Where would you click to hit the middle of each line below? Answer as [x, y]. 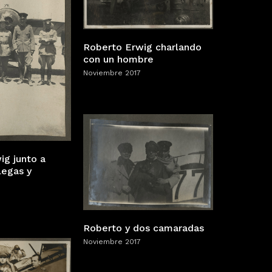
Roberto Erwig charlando [142, 47]
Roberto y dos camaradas [144, 228]
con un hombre [118, 59]
